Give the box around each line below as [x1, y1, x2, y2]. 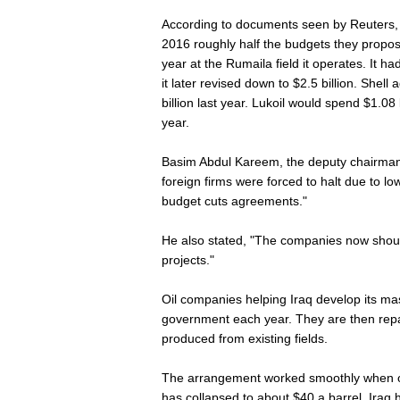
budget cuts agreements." [162, 194, 307, 208]
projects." [162, 253, 214, 267]
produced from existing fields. [162, 331, 328, 346]
